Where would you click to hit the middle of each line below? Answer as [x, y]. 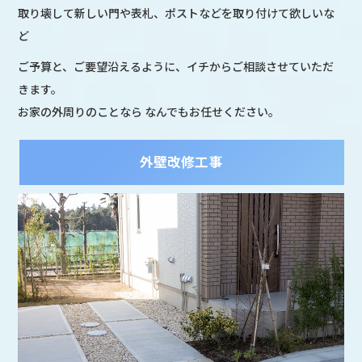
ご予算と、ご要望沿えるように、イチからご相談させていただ [176, 66]
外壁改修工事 [181, 161]
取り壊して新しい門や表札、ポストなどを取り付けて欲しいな [177, 13]
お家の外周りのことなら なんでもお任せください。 [149, 111]
